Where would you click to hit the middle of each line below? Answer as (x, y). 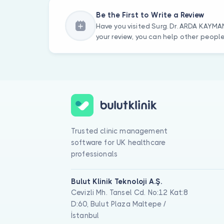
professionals (94, 154)
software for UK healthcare (118, 143)
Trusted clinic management (119, 131)
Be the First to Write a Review (150, 15)
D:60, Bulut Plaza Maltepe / (119, 204)
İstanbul (85, 215)
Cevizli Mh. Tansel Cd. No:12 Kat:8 (130, 192)
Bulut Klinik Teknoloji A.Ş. (116, 181)
